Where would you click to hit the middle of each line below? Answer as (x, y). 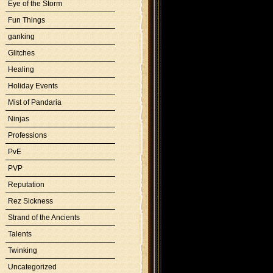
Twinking (23, 250)
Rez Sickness (30, 201)
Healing (21, 69)
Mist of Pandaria (35, 102)
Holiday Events (33, 86)
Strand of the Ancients (44, 218)
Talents (20, 234)
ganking (21, 37)
